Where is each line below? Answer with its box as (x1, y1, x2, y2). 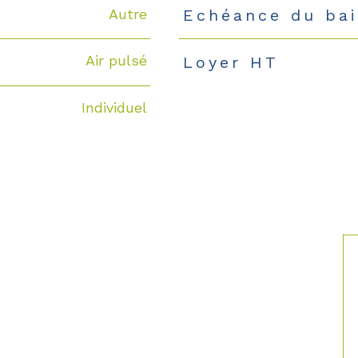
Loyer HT (182, 52, 279, 72)
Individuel (81, 99, 147, 117)
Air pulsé (85, 52, 147, 70)
